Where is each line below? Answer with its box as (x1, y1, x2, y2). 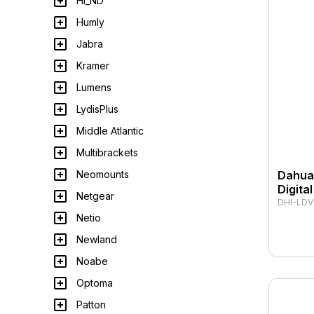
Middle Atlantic (76, 125, 144, 137)
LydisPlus (76, 103, 118, 115)
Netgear (76, 190, 114, 202)
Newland (76, 233, 117, 245)
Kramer (76, 60, 109, 71)
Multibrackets (76, 146, 138, 158)
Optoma (76, 277, 113, 289)
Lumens (76, 81, 111, 93)
